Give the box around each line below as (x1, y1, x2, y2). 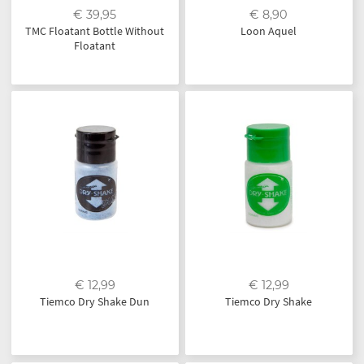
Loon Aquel (240, 23, 297, 38)
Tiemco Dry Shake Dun (40, 294, 150, 310)
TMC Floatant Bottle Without (25, 23, 165, 38)
